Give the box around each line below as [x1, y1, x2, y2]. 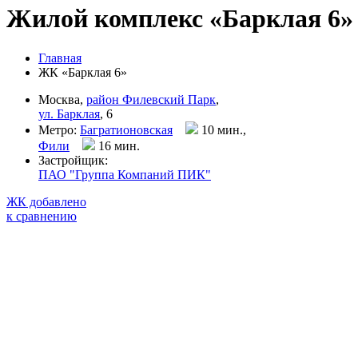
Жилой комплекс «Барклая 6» [6, 4, 353, 34]
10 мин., [198, 122, 246, 137]
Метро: [38, 122, 80, 137]
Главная [38, 50, 82, 65]
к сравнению [6, 209, 77, 223]
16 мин [95, 138, 137, 153]
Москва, [38, 92, 86, 106]
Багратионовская [80, 122, 173, 137]
